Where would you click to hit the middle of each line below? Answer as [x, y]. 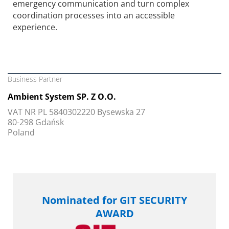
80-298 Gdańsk [36, 122]
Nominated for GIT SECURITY [114, 200]
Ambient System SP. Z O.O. [62, 97]
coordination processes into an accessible [94, 15]
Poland [21, 133]
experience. [35, 27]
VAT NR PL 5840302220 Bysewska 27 [76, 112]
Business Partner [35, 79]
